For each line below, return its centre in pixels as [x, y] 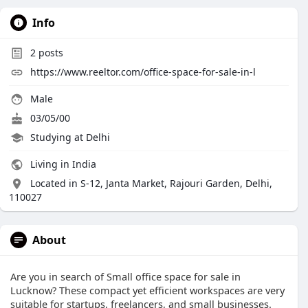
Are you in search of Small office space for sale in [125, 276]
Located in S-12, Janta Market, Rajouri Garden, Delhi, [151, 183]
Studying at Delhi [70, 137]
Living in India [62, 164]
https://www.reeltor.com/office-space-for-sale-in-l [143, 72]
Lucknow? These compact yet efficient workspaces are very [147, 290]
